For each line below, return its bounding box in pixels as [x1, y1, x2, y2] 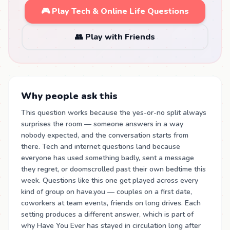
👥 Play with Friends [75, 31, 155, 43]
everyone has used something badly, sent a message [21, 153, 194, 163]
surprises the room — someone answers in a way [21, 119, 183, 129]
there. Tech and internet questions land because [21, 142, 180, 151]
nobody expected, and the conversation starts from [21, 130, 188, 140]
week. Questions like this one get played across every [21, 176, 198, 185]
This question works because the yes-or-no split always [21, 108, 206, 118]
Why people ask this [21, 90, 118, 102]
